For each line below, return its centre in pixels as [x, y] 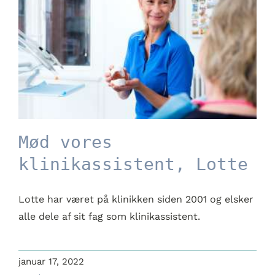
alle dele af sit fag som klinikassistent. [109, 217]
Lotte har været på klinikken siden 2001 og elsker [136, 199]
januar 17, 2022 [51, 262]
